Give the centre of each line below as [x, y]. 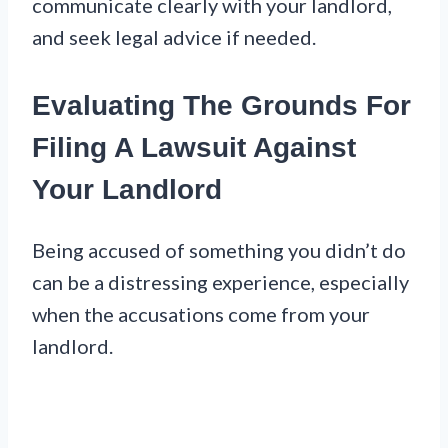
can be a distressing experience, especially [220, 282]
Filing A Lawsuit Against [194, 148]
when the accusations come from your [201, 314]
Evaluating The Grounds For [221, 106]
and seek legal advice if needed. [174, 37]
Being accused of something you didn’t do [219, 250]
